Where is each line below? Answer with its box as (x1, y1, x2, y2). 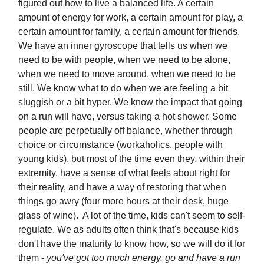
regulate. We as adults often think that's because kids (18, 225, 239, 235)
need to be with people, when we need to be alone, (18, 55, 230, 65)
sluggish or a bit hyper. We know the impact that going (18, 97, 242, 107)
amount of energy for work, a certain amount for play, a (18, 12, 243, 22)
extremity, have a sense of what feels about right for (18, 168, 230, 178)
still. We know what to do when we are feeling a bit (18, 83, 228, 93)
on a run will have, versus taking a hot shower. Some (18, 111, 237, 121)
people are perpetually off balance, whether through (18, 126, 233, 136)
